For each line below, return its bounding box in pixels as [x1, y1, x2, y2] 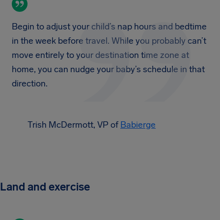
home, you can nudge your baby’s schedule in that [12, 64, 205, 75]
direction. [12, 78, 48, 89]
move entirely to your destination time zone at [12, 50, 189, 60]
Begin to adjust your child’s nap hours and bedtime [12, 21, 207, 32]
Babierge [120, 119, 156, 130]
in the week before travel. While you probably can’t [12, 35, 206, 46]
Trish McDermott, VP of [27, 119, 120, 130]
